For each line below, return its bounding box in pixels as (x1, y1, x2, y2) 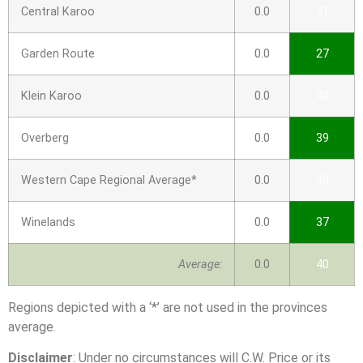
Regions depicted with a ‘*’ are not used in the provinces (8, 300, 327, 316)
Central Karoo (21, 5, 95, 19)
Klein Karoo (21, 89, 82, 104)
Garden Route (21, 47, 95, 62)
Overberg (21, 131, 69, 146)
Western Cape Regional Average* (21, 173, 197, 188)
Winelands (21, 216, 75, 230)
